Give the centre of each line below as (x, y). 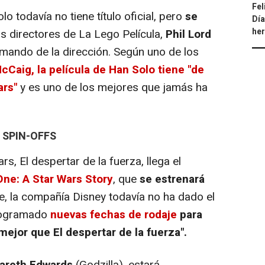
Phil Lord (188, 34)
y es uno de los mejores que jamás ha (112, 87)
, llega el (161, 161)
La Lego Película (119, 34)
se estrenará (172, 179)
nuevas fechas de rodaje (112, 214)
